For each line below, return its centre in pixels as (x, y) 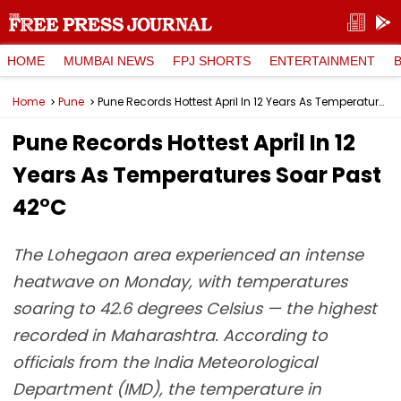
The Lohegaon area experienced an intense (188, 255)
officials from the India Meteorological (165, 362)
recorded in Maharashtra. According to (170, 335)
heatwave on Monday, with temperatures (180, 282)
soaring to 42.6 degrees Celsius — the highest (195, 308)
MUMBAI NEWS (109, 60)
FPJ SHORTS (212, 60)
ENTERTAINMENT (322, 60)
